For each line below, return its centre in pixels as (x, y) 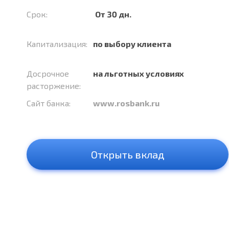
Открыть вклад (128, 154)
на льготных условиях (139, 73)
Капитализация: (57, 44)
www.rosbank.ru (126, 103)
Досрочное (48, 73)
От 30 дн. (113, 14)
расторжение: (54, 86)
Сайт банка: (49, 103)
